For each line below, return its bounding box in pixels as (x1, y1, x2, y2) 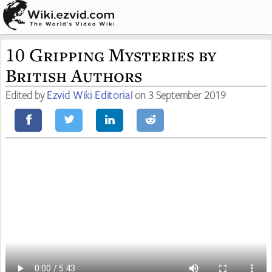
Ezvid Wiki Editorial (47, 88, 133, 101)
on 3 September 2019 (132, 88, 226, 101)
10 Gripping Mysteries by (5, 42, 216, 67)
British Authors (5, 63, 142, 87)
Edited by (5, 88, 47, 101)
